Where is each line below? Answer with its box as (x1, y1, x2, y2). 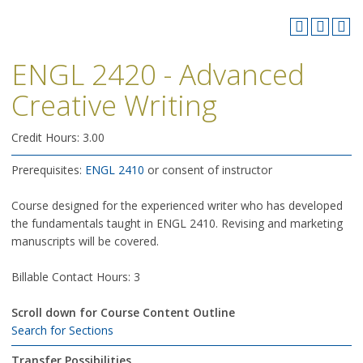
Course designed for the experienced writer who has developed (11, 198, 343, 213)
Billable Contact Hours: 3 (11, 269, 140, 284)
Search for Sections (11, 322, 113, 338)
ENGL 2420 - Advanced (11, 55, 305, 93)
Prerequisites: (11, 162, 85, 177)
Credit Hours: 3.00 (11, 130, 105, 145)
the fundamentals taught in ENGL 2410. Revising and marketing (11, 216, 343, 231)
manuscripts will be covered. (11, 233, 159, 249)
